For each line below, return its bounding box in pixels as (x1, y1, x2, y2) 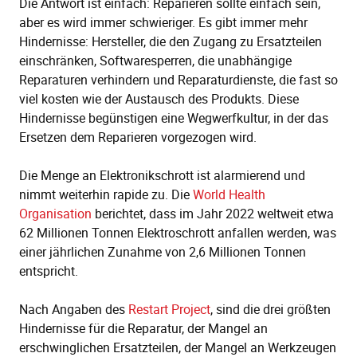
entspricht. (19, 262, 81, 280)
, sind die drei (210, 300, 287, 319)
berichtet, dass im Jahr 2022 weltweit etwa (92, 205, 334, 223)
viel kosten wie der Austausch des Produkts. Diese (19, 90, 299, 108)
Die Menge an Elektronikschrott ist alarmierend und (19, 167, 305, 185)
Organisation (19, 205, 92, 223)
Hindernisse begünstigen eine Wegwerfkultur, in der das (19, 109, 328, 127)
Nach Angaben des (19, 300, 128, 319)
